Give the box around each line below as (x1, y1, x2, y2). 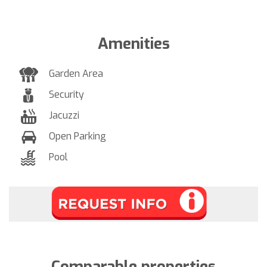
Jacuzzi (49, 108, 79, 122)
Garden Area (49, 67, 103, 80)
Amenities (97, 33, 170, 54)
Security (49, 88, 84, 101)
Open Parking (49, 129, 106, 142)
